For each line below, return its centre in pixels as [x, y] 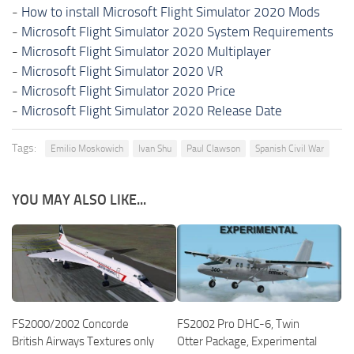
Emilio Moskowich [87, 149]
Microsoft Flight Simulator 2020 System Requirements [177, 32]
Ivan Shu [155, 149]
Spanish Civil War [290, 149]
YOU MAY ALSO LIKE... [79, 200]
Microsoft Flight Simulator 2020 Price [128, 91]
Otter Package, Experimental [247, 342]
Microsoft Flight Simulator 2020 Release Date [152, 111]
